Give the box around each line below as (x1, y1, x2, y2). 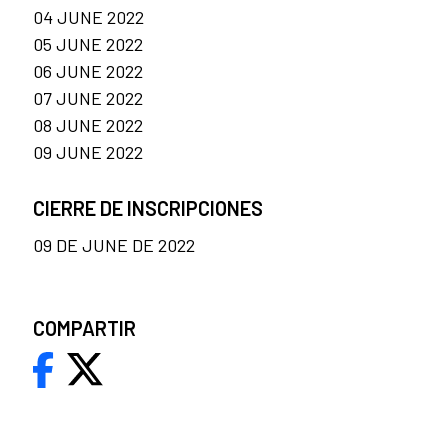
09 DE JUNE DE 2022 (33, 233, 195, 256)
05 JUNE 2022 (33, 32, 143, 55)
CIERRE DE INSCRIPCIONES (33, 195, 263, 220)
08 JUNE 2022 (33, 113, 143, 136)
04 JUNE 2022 (33, 5, 144, 28)
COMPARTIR (33, 315, 136, 340)
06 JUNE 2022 (33, 59, 143, 82)
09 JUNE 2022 (33, 140, 143, 163)
